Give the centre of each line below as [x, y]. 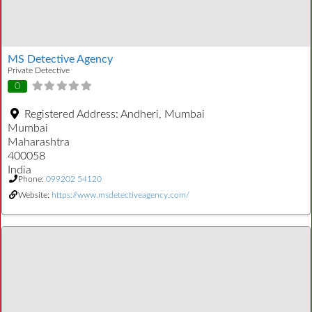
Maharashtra [39, 142]
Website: [35, 195]
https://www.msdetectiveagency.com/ [120, 195]
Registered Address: [72, 114]
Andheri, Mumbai [163, 114]
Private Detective [39, 71]
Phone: [32, 179]
